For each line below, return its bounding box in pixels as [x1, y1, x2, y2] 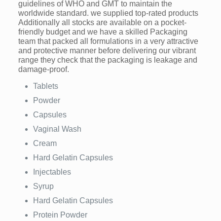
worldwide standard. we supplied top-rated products [18, 9, 198, 18]
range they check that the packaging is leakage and [18, 56, 197, 65]
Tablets [33, 82, 58, 91]
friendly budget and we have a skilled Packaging [18, 28, 187, 37]
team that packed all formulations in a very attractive [18, 37, 198, 46]
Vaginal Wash [33, 125, 81, 134]
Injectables [33, 168, 71, 177]
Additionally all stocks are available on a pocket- [18, 18, 186, 27]
